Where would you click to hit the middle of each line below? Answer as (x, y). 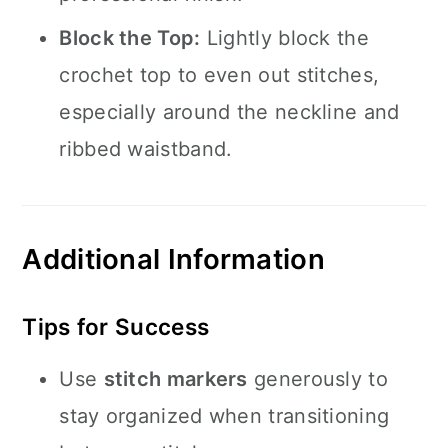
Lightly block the (284, 38)
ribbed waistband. (146, 149)
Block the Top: (130, 38)
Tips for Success (116, 326)
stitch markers (175, 379)
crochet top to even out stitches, (219, 75)
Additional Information (173, 259)
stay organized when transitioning (224, 416)
